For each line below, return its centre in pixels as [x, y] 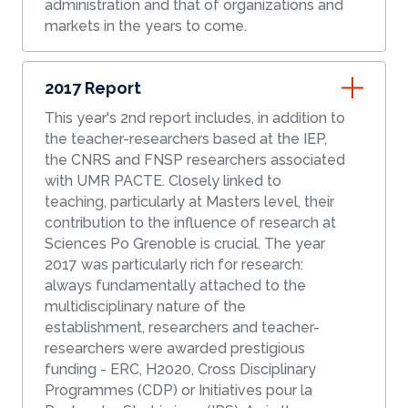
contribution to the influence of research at [190, 223]
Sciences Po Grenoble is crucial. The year [185, 244]
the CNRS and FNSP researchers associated [195, 160]
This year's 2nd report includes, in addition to [195, 118]
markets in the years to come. [146, 26]
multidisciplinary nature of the [145, 307]
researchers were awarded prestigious [175, 349]
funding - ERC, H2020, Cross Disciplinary [180, 370]
